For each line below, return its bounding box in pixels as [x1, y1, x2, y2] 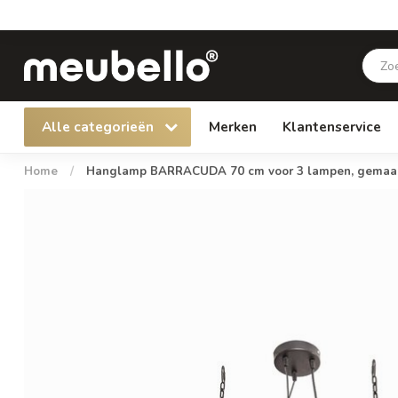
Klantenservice [283, 117, 381, 136]
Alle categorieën [42, 117, 157, 136]
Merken [209, 117, 257, 136]
